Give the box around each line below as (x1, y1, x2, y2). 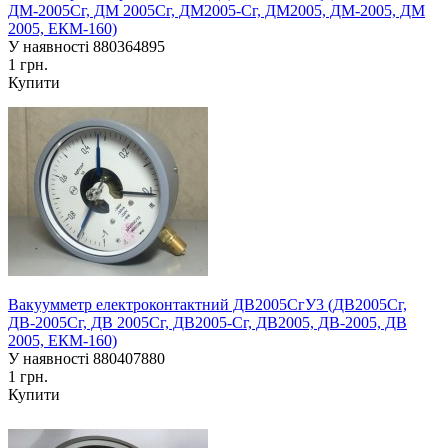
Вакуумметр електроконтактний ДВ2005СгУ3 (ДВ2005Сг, (8, 296, 407, 314)
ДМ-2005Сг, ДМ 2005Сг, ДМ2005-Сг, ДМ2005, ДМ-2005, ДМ (8, 2, 425, 20)
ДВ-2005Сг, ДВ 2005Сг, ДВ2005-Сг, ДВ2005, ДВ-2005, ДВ (8, 314, 407, 332)
